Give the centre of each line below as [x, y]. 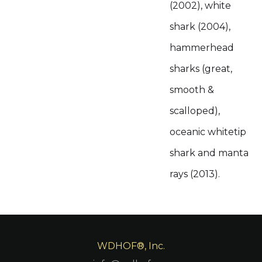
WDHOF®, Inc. [131, 246]
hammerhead [202, 48]
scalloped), [195, 111]
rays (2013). [195, 174]
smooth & [192, 90]
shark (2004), [200, 27]
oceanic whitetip [208, 132]
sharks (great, [201, 69]
